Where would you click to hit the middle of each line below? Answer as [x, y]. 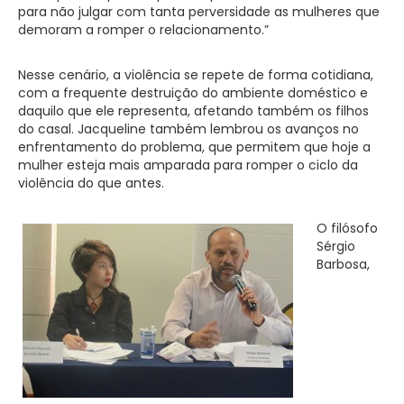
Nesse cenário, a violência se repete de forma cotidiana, [196, 74]
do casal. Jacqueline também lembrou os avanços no [188, 129]
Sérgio [336, 246]
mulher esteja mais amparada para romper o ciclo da [188, 165]
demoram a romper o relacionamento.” [143, 29]
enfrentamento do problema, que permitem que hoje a [194, 147]
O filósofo [347, 228]
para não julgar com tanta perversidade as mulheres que [199, 11]
